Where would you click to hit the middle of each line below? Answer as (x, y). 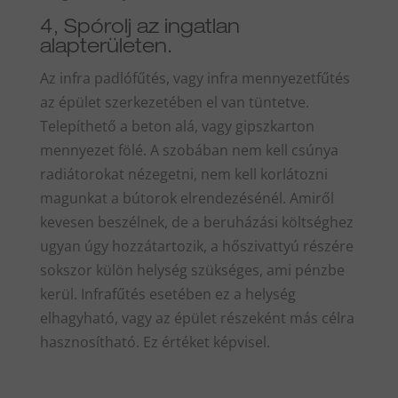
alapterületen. (106, 48)
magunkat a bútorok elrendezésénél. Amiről (187, 198)
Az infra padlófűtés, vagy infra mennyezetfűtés (195, 78)
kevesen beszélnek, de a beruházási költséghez (196, 222)
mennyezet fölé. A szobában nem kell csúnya (189, 150)
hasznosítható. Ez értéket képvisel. (155, 342)
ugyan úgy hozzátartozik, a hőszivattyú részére (196, 246)
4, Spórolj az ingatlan (139, 28)
